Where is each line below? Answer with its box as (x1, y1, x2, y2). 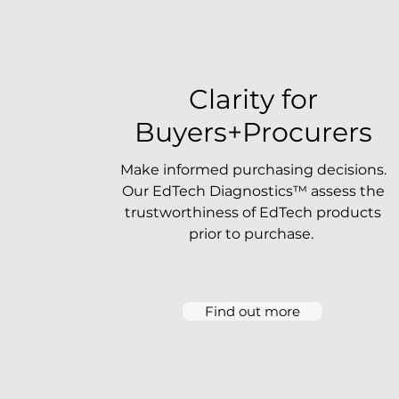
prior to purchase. (189, 225, 318, 242)
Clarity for (188, 83, 318, 116)
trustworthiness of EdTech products (125, 204, 382, 221)
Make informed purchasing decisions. (119, 161, 387, 178)
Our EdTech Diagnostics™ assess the (121, 183, 385, 199)
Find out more (205, 303, 301, 320)
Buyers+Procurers (134, 116, 372, 149)
